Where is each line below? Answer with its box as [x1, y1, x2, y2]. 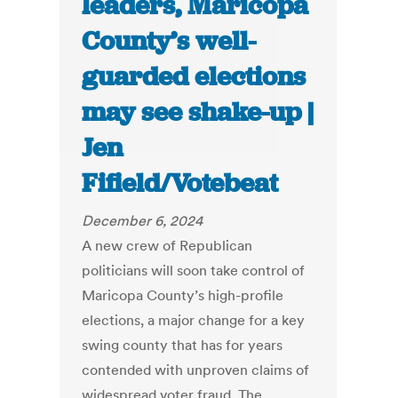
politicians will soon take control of [82, 261, 306, 280]
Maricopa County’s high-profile [82, 286, 284, 305]
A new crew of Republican [82, 236, 253, 255]
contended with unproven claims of [82, 361, 310, 379]
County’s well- [82, 24, 257, 59]
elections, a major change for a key [82, 311, 306, 330]
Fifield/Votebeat [82, 166, 279, 201]
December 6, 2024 [82, 211, 203, 230]
